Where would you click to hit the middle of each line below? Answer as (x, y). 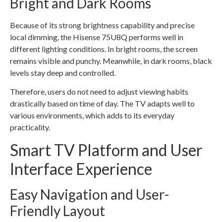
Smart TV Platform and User (106, 150)
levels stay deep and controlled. (63, 72)
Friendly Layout (57, 210)
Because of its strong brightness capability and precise (102, 25)
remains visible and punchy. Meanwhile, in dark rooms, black (111, 60)
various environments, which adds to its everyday (92, 115)
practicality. (30, 127)
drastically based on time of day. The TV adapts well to (102, 104)
